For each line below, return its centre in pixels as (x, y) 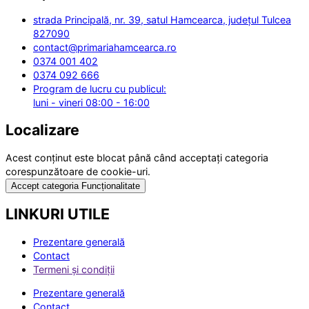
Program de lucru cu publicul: (100, 88)
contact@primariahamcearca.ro (105, 47)
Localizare (42, 130)
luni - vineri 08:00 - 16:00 (91, 102)
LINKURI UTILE (58, 214)
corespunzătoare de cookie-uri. (78, 172)
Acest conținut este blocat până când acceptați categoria (137, 158)
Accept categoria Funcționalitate (76, 186)
